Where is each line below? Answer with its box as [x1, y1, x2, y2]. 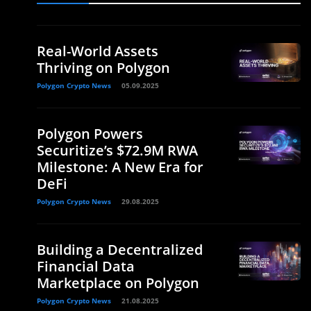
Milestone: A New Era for [37, 158, 203, 176]
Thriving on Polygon [37, 58, 170, 77]
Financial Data [37, 257, 135, 276]
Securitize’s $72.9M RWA [37, 141, 198, 160]
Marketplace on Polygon [37, 274, 199, 292]
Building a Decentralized [37, 240, 203, 259]
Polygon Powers [37, 124, 143, 143]
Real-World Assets [37, 42, 158, 60]
